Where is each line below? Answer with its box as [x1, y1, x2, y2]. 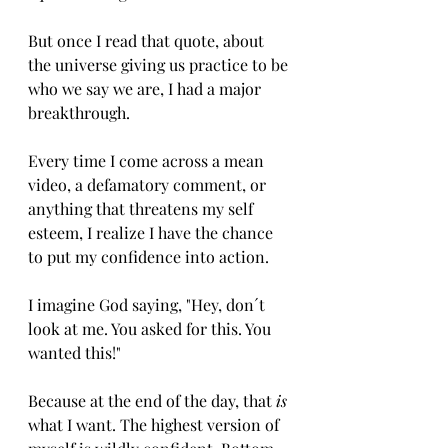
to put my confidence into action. [28, 246, 269, 267]
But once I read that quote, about [28, 30, 268, 51]
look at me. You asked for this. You [28, 318, 275, 339]
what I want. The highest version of [28, 414, 283, 435]
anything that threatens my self [28, 198, 257, 219]
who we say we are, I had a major [28, 78, 265, 99]
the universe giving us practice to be [28, 54, 292, 75]
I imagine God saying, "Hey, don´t [28, 294, 269, 315]
